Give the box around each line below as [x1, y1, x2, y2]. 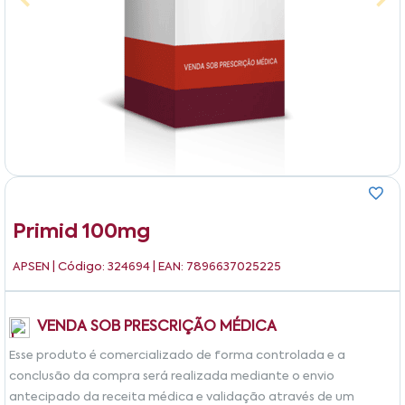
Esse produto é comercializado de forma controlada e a [9, 349, 345, 362]
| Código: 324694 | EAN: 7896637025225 [52, 260, 281, 273]
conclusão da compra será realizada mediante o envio [9, 370, 334, 382]
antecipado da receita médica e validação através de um [9, 391, 354, 403]
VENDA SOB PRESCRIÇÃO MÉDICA [37, 320, 277, 335]
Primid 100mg [13, 221, 150, 242]
